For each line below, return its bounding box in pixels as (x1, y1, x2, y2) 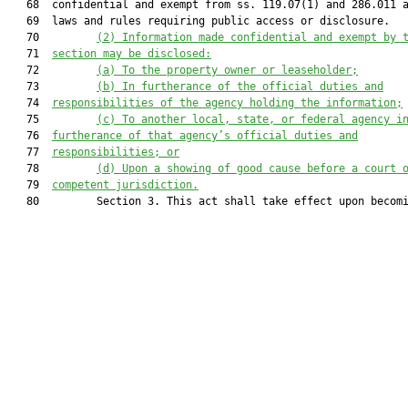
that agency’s (148, 129, 230, 142)
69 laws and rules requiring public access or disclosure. (7, 15, 390, 27)
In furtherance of (122, 80, 237, 93)
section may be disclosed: (52, 47, 211, 60)
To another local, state (122, 113, 269, 126)
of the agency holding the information (154, 97, 396, 109)
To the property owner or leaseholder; (122, 64, 358, 76)
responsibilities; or (52, 146, 179, 158)
